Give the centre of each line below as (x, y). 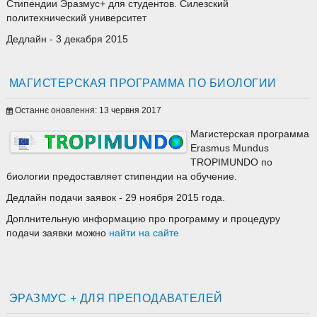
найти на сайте (144, 234)
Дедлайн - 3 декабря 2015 (67, 40)
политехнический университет (76, 18)
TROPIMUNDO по (231, 163)
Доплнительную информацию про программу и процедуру (143, 219)
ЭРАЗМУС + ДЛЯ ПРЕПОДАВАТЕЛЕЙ (116, 298)
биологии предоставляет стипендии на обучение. (123, 177)
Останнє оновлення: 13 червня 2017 (88, 111)
